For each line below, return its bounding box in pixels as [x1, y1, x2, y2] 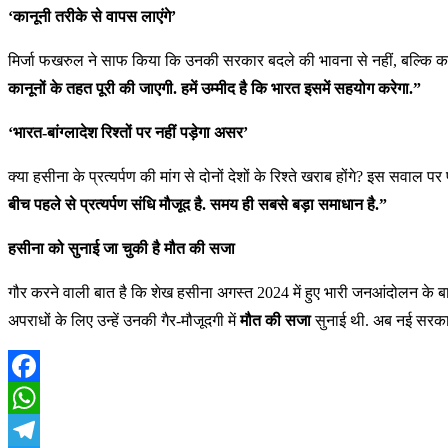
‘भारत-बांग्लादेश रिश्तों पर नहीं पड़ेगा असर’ [8, 124, 248, 141]
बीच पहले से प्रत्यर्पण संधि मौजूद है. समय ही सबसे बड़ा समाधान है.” [8, 196, 387, 213]
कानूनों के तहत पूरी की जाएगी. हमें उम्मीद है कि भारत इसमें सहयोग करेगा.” [8, 80, 421, 97]
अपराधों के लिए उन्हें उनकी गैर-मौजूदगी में [8, 312, 240, 329]
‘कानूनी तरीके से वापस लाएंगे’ [8, 8, 176, 25]
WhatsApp [8, 421, 76, 438]
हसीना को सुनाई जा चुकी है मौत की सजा [8, 240, 235, 257]
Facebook [8, 389, 70, 406]
